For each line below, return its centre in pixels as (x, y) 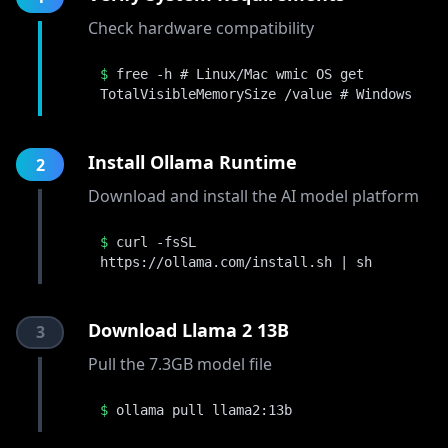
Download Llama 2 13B (188, 330)
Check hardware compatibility (201, 28)
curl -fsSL (156, 242)
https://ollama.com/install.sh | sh (236, 262)
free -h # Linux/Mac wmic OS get (240, 74)
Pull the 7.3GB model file (180, 364)
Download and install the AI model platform (253, 196)
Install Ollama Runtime (192, 162)
